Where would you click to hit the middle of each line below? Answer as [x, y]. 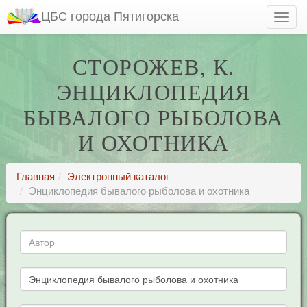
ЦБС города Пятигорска [110, 15]
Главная [35, 176]
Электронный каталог [118, 176]
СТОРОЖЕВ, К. [153, 67]
